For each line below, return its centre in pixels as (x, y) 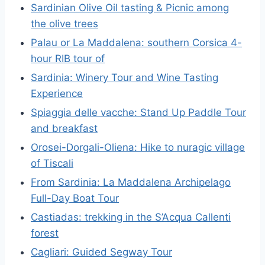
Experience (57, 93)
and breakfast (64, 128)
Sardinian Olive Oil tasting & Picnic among (130, 8)
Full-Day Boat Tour (75, 198)
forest (45, 233)
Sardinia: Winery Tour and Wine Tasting (125, 77)
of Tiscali (52, 163)
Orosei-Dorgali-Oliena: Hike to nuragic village (138, 147)
